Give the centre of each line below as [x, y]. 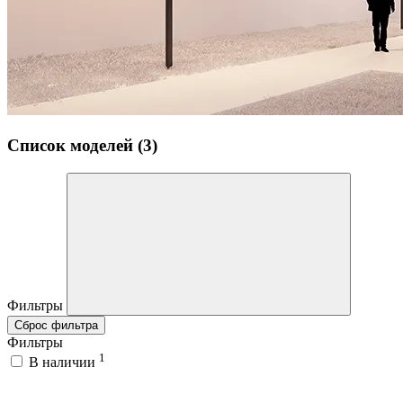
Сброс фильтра [56, 325]
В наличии [64, 363]
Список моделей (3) [82, 146]
